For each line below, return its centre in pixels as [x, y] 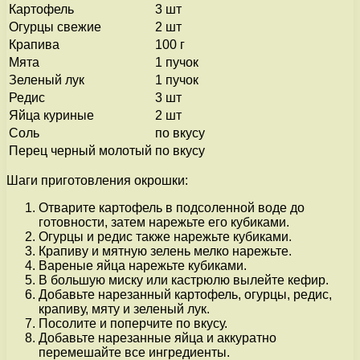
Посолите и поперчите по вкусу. [133, 323]
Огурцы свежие [55, 27]
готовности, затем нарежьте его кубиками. [164, 222]
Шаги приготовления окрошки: [97, 180]
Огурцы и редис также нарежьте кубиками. [165, 236]
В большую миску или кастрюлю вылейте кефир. [184, 280]
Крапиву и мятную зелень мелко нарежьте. [165, 251]
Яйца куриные [51, 115]
